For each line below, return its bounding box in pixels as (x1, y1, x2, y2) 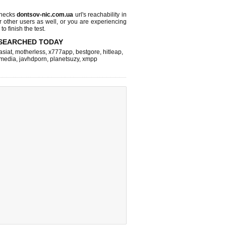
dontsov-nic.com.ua (17, 11, 74, 18)
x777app (48, 48, 73, 55)
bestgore (76, 48, 100, 55)
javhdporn (19, 55, 47, 63)
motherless (15, 48, 45, 55)
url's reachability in (73, 11, 127, 18)
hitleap (103, 48, 122, 55)
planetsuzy (50, 55, 79, 63)
